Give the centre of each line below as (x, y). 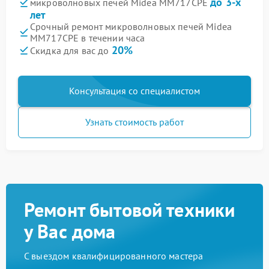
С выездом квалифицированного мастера (114, 256)
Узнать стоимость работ (134, 122)
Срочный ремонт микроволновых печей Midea (131, 26)
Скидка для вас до (71, 50)
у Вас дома (70, 231)
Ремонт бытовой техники (130, 210)
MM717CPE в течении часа (88, 38)
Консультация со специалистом (134, 91)
